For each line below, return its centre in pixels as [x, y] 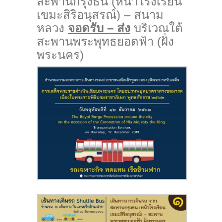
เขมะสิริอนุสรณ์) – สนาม [100, 15]
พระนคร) [60, 55]
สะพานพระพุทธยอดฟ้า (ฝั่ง [105, 42]
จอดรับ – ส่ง [99, 28]
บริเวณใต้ [157, 28]
